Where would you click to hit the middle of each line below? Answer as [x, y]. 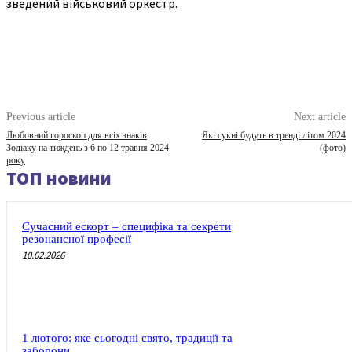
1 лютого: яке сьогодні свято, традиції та [127, 338]
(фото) [332, 147]
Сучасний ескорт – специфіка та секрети [126, 226]
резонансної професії [77, 238]
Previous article [41, 116]
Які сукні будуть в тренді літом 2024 [273, 135]
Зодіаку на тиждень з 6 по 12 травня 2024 [88, 147]
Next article [319, 116]
